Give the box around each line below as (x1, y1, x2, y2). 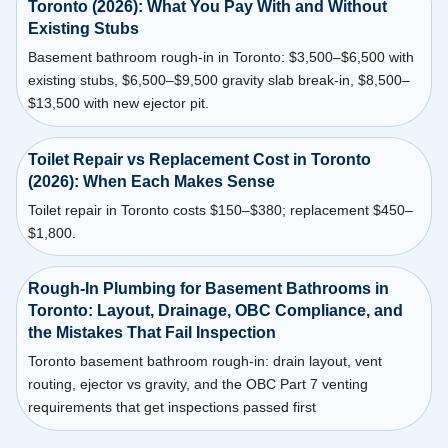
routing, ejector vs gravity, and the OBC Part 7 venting (27, 376, 368, 393)
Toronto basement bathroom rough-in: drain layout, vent (27, 353, 382, 370)
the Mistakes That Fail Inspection (27, 324, 276, 342)
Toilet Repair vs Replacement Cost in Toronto (27, 150, 371, 168)
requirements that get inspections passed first (27, 399, 316, 416)
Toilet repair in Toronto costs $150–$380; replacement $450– (27, 201, 413, 218)
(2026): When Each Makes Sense (27, 172, 275, 190)
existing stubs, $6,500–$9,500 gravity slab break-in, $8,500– (27, 72, 410, 89)
